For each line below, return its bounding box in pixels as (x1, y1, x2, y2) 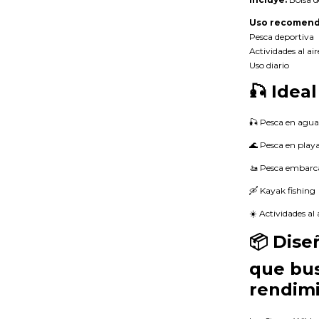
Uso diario (249, 59, 289, 70)
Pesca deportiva (249, 31, 314, 42)
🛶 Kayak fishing (249, 185, 315, 197)
